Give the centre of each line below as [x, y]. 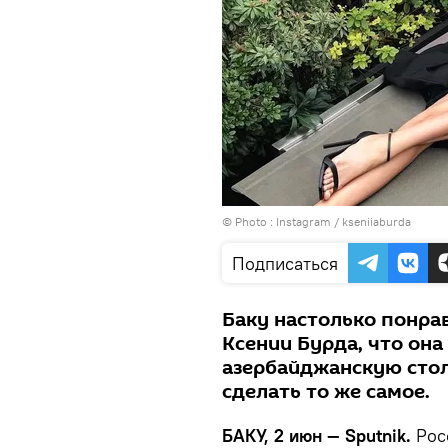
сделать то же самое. [326, 392]
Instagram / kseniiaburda [343, 221]
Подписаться [285, 263]
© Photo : [249, 221]
